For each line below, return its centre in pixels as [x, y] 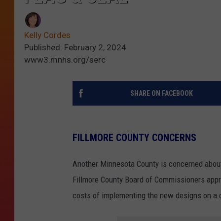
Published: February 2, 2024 [75, 48]
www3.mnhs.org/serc [65, 60]
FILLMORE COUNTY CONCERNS [134, 138]
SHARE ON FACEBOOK [161, 93]
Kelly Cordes [47, 35]
